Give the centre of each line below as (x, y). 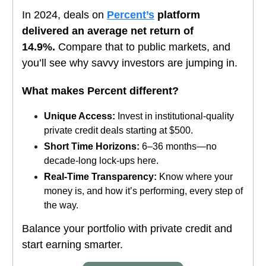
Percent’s (131, 15)
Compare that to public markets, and (143, 47)
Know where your (195, 176)
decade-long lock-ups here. (101, 160)
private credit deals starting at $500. (118, 130)
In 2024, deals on (64, 15)
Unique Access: (80, 116)
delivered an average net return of (108, 31)
